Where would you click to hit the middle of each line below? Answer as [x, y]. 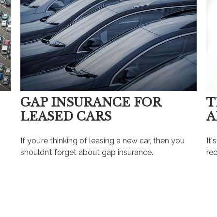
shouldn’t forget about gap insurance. [87, 153]
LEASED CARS [66, 117]
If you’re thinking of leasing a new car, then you [103, 141]
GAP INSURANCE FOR [91, 103]
